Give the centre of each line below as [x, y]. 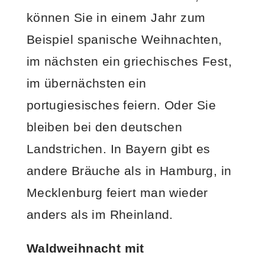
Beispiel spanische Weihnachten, [124, 39]
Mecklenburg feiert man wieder [117, 192]
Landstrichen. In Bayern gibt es [118, 148]
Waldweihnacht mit [85, 248]
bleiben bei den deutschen [104, 127]
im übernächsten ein [86, 83]
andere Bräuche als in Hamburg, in [129, 170]
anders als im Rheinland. [100, 214]
